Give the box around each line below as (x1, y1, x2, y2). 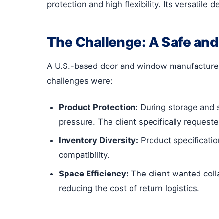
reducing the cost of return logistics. (59, 183, 199, 193)
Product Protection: (59, 102, 138, 112)
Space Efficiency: (59, 168, 129, 178)
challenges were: (47, 75, 113, 86)
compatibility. (59, 150, 109, 160)
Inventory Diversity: (59, 135, 138, 145)
